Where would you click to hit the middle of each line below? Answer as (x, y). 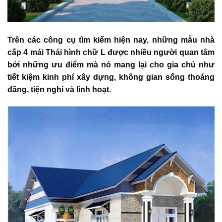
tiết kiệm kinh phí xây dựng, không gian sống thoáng (111, 77)
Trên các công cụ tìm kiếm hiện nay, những (94, 40)
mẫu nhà (198, 40)
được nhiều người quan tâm (160, 53)
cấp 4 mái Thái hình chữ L (56, 53)
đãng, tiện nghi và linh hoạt (58, 90)
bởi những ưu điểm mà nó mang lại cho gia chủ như (111, 65)
